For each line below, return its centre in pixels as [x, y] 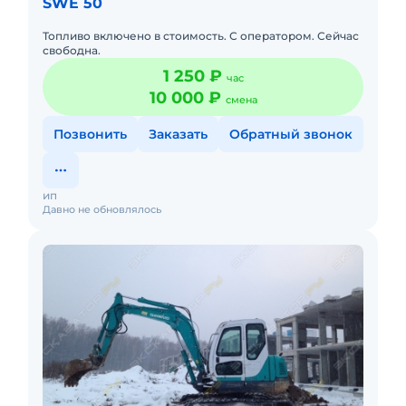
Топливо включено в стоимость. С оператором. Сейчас [201, 36]
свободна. [72, 50]
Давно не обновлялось [102, 209]
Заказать [178, 134]
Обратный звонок [291, 134]
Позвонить [90, 134]
